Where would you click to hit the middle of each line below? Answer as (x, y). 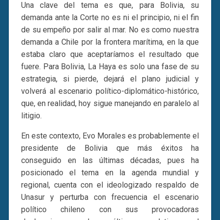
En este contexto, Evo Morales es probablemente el (110, 136)
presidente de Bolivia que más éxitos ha (110, 148)
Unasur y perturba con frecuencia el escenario (110, 197)
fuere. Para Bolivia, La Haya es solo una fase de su (110, 66)
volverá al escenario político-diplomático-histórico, (110, 91)
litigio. (31, 115)
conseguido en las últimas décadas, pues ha (110, 160)
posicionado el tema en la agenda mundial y (110, 172)
